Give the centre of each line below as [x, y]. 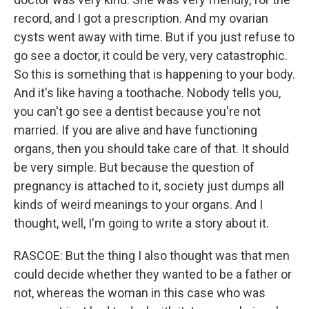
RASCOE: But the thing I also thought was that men [152, 256]
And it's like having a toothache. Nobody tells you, [147, 93]
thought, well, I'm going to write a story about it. [141, 223]
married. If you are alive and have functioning [136, 130]
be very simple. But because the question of [134, 168]
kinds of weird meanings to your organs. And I [138, 205]
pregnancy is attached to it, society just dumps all [149, 186]
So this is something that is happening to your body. [154, 74]
